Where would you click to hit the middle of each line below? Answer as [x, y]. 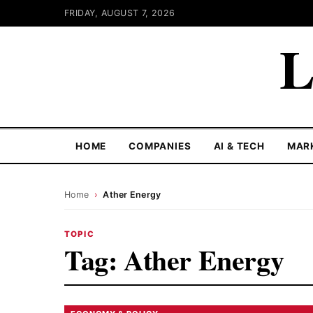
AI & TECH [239, 146]
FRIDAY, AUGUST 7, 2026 [120, 13]
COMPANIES [160, 146]
